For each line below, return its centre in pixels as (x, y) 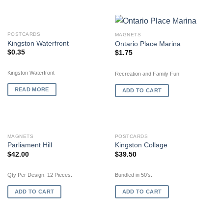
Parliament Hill (29, 145)
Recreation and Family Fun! (148, 73)
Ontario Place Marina (148, 44)
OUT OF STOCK (56, 35)
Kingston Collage (141, 145)
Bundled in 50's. (133, 175)
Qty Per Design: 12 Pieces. (40, 175)
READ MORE (32, 90)
